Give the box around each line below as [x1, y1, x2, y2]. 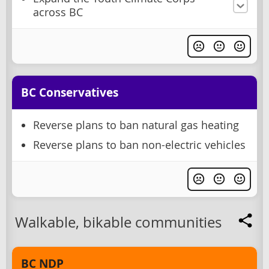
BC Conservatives [21, 85, 118, 101]
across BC [33, 5, 83, 20]
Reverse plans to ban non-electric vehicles [33, 138, 246, 153]
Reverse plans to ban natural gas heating [33, 118, 239, 133]
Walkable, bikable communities [15, 212, 222, 232]
